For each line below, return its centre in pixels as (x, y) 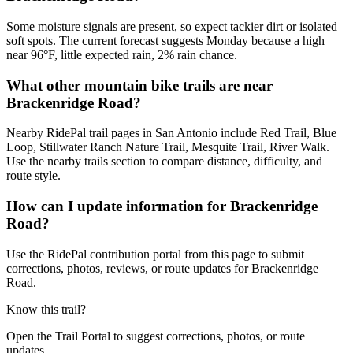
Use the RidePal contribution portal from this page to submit (155, 254)
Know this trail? (46, 309)
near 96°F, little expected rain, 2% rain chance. (122, 54)
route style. (33, 176)
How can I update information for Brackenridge (162, 206)
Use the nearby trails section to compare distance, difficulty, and (164, 162)
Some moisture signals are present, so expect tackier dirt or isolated (172, 26)
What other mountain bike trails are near (139, 85)
